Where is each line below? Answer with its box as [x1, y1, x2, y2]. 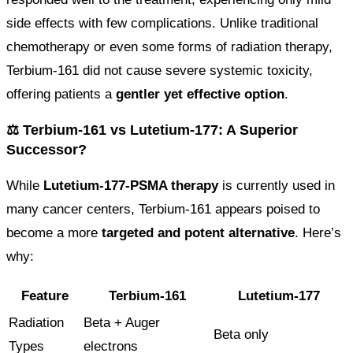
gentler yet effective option [116, 87, 284, 102]
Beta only [214, 327, 269, 343]
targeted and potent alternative [102, 225, 295, 241]
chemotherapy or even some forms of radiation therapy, [6, 39, 333, 55]
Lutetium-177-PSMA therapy [43, 178, 218, 194]
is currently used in [218, 178, 335, 194]
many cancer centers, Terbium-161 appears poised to [6, 202, 320, 217]
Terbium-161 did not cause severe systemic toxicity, [6, 63, 313, 79]
